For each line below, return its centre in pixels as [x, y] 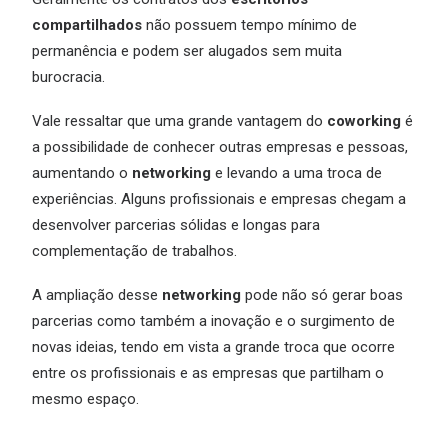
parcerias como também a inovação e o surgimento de [213, 321]
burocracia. [68, 77]
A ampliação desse [97, 295]
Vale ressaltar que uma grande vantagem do [179, 121]
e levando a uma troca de [296, 173]
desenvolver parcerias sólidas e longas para [176, 225]
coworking [364, 121]
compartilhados [87, 25]
